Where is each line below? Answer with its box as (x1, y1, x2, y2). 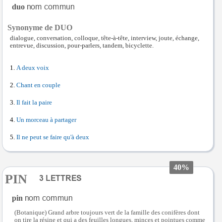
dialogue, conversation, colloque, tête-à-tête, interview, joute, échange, (10, 34, 199, 42)
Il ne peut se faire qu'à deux (16, 133, 89, 141)
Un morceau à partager (16, 116, 76, 123)
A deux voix (16, 64, 49, 71)
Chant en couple (16, 81, 60, 89)
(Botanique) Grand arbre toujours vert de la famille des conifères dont (14, 209, 200, 216)
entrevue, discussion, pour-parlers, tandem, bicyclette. (10, 42, 154, 49)
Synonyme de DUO (7, 23, 72, 32)
